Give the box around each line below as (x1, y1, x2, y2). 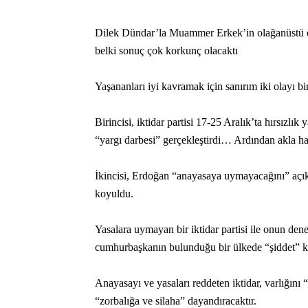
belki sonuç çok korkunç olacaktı (95, 45, 238, 56)
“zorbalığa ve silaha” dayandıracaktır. (95, 295, 256, 307)
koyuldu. (95, 188, 133, 199)
